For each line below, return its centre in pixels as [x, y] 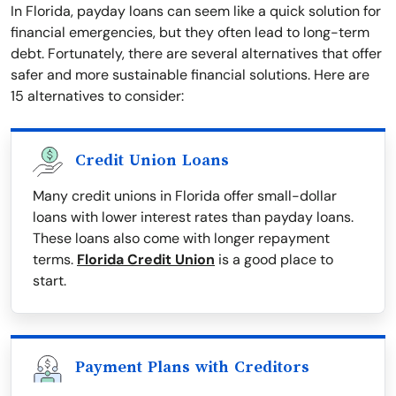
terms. [55, 260]
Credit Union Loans [152, 160]
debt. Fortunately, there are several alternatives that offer [196, 54]
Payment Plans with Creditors [192, 367]
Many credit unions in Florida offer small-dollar [185, 196]
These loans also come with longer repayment [181, 239]
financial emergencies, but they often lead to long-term [190, 33]
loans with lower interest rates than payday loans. [193, 217]
